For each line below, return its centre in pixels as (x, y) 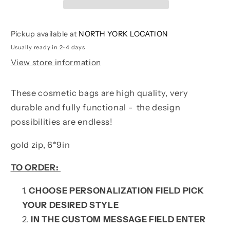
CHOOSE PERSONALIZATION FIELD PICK (117, 190)
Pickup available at (45, 34)
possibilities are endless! (62, 122)
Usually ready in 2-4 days (48, 47)
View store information (56, 63)
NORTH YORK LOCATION (123, 34)
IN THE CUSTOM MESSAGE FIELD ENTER (118, 219)
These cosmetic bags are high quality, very (99, 93)
